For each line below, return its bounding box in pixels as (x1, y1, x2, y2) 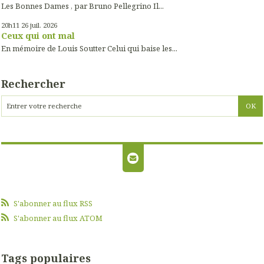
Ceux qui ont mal (1, 29, 75, 42)
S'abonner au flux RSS (13, 197, 93, 209)
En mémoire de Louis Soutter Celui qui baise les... (1, 43, 177, 54)
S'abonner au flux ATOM (13, 212, 103, 223)
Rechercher (1, 76, 65, 91)
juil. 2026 (30, 21, 57, 30)
